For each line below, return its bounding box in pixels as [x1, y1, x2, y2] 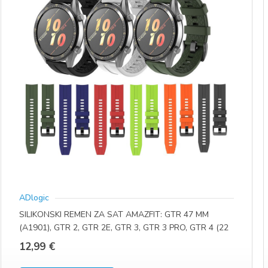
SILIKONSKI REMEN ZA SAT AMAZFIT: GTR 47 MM [19, 209, 209, 221]
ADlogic [19, 191, 50, 203]
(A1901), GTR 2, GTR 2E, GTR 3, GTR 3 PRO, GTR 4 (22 [19, 222, 229, 234]
